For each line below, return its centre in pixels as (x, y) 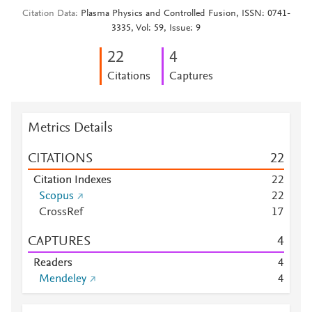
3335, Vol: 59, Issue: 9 (156, 29)
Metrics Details (70, 128)
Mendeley (63, 279)
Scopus (56, 196)
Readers (53, 263)
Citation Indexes (72, 180)
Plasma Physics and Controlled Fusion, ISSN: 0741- (185, 14)
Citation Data (48, 14)
